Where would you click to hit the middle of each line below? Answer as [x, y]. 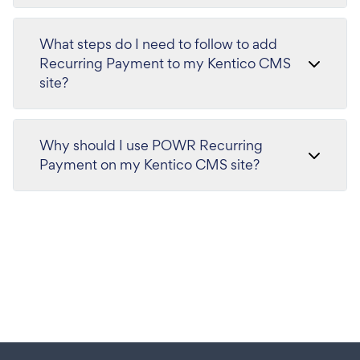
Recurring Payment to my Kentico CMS [165, 63]
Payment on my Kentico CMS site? [149, 164]
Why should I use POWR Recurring [151, 145]
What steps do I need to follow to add [158, 43]
